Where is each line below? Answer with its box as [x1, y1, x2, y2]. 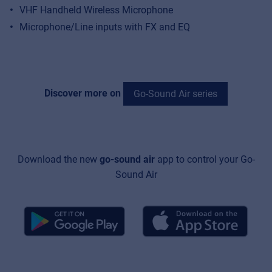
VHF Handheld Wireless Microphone [19, 4, 173, 16]
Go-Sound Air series [134, 88, 217, 100]
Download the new [17, 154, 100, 166]
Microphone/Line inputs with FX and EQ [19, 21, 190, 33]
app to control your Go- [154, 154, 255, 166]
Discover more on [44, 87, 123, 99]
